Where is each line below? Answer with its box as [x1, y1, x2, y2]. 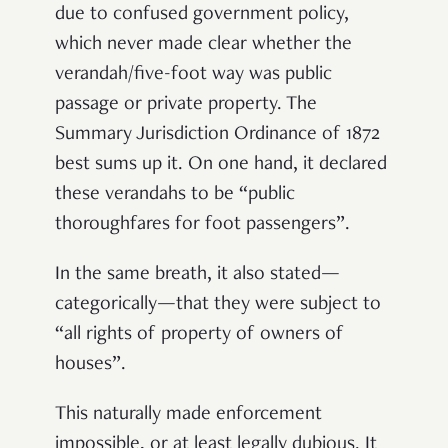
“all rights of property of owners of [55, 325, 344, 346]
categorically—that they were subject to [55, 295, 381, 316]
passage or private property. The [55, 95, 317, 116]
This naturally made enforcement [55, 405, 322, 426]
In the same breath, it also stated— [55, 265, 340, 286]
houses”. [55, 355, 126, 376]
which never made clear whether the [55, 35, 352, 56]
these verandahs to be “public [55, 185, 295, 206]
